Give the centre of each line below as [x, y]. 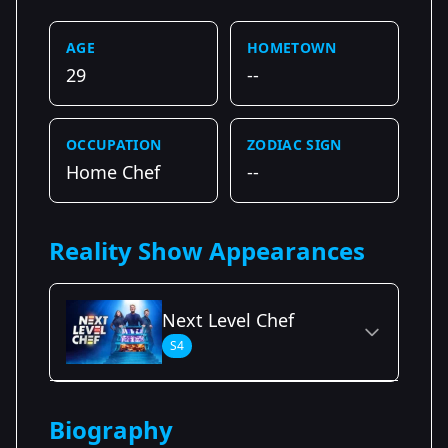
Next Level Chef [228, 319]
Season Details [115, 406]
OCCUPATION [114, 144]
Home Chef [113, 171]
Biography [111, 429]
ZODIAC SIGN [294, 144]
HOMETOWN [292, 47]
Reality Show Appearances [207, 250]
